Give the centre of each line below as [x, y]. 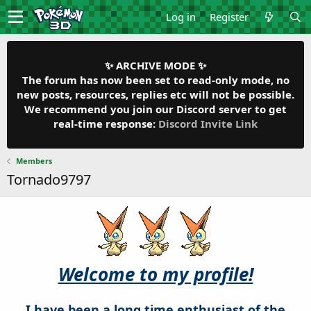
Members [34, 161]
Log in [181, 17]
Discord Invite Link [208, 124]
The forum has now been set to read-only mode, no [155, 80]
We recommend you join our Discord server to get [155, 109]
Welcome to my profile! [155, 274]
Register [229, 17]
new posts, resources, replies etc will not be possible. [155, 94]
